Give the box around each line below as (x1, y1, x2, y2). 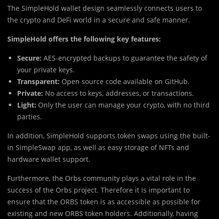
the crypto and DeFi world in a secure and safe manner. (7, 15, 190, 24)
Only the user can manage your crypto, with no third (36, 100, 210, 109)
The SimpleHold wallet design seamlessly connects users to (7, 3, 202, 13)
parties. (17, 111, 42, 121)
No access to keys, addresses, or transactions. (43, 88, 194, 98)
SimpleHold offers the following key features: (7, 34, 161, 44)
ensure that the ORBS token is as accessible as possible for (7, 197, 200, 206)
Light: (17, 100, 36, 109)
